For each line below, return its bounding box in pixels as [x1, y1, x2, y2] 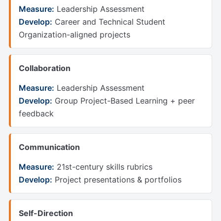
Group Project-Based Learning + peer [52, 96, 195, 106]
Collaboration [19, 63, 71, 74]
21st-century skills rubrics [54, 162, 152, 172]
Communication [19, 142, 80, 152]
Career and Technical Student [52, 17, 165, 27]
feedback [19, 109, 54, 119]
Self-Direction [19, 208, 73, 219]
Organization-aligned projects [19, 30, 130, 40]
